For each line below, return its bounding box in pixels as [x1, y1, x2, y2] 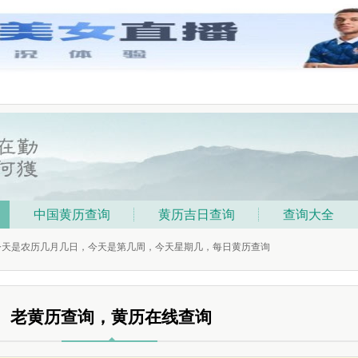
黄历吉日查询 [158, 208, 235, 221]
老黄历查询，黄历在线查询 [10, 308, 212, 327]
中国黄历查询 [34, 208, 110, 221]
